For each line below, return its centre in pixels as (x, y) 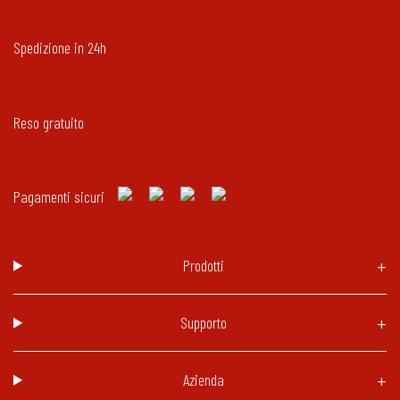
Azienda (204, 380)
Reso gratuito (49, 122)
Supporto (204, 323)
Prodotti (204, 266)
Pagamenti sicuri (59, 197)
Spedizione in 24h (60, 48)
